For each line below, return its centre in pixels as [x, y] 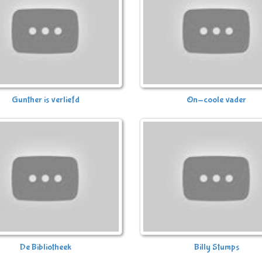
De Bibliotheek [45, 247]
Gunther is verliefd [45, 99]
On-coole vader [217, 99]
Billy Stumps [216, 247]
